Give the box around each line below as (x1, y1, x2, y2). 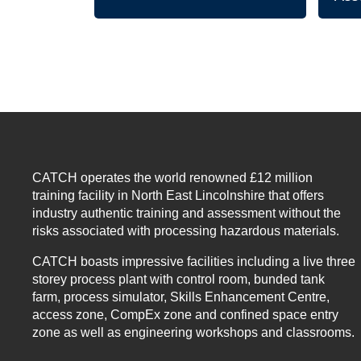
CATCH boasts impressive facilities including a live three (32, 254, 355, 268)
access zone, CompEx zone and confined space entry (32, 307, 338, 322)
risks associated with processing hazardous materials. (32, 223, 339, 238)
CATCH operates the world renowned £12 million (32, 170, 313, 185)
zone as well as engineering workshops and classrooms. (32, 325, 355, 339)
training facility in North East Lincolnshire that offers (32, 188, 324, 202)
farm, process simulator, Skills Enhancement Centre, (32, 289, 330, 304)
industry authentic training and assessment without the (32, 205, 341, 220)
